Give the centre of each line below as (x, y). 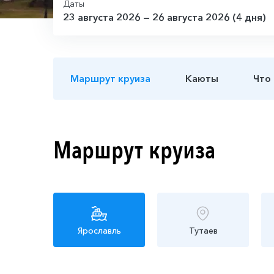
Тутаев (203, 230)
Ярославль (99, 230)
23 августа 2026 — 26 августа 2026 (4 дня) (165, 17)
